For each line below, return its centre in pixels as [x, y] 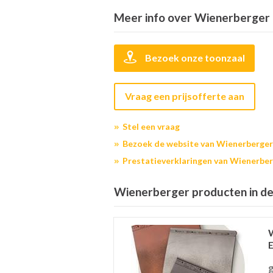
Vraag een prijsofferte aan [185, 96]
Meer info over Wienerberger [192, 17]
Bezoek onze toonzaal [195, 58]
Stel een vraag [151, 126]
